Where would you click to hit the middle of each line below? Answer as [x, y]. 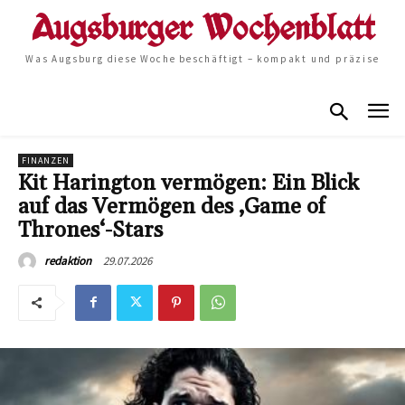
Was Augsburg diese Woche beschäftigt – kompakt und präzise [202, 59]
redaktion [68, 260]
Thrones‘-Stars [90, 230]
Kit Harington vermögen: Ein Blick [188, 183]
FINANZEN [46, 160]
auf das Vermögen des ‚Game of [172, 207]
